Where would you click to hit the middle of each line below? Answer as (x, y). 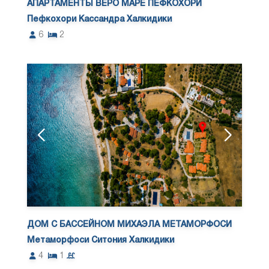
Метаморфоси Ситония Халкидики (101, 241)
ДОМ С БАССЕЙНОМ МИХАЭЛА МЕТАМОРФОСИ (130, 225)
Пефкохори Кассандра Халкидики (100, 20)
